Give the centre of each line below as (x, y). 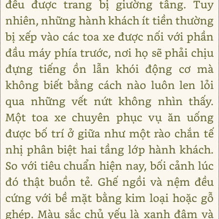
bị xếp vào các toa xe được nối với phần (109, 36)
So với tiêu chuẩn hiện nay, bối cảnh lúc (109, 165)
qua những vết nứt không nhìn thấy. (109, 101)
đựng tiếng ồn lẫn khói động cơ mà (109, 69)
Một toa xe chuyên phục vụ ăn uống (109, 117)
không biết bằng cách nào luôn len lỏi (109, 85)
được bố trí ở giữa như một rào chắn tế (109, 133)
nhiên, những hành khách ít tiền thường (109, 20)
